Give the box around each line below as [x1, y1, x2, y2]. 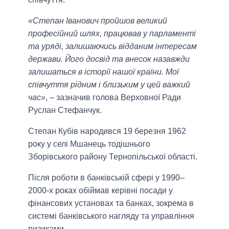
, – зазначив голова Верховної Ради [45, 93, 181, 102]
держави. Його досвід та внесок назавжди [28, 54, 190, 63]
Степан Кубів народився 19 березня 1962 [28, 126, 186, 135]
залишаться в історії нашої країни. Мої [28, 67, 179, 76]
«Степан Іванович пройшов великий [28, 16, 167, 25]
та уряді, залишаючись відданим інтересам [28, 41, 197, 51]
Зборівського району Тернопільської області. [28, 152, 197, 161]
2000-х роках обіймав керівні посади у [28, 186, 173, 195]
